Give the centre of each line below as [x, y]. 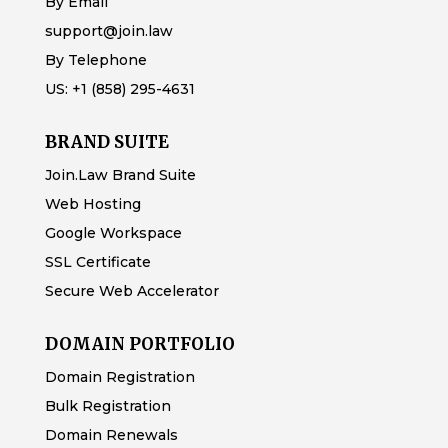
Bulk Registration [107, 405]
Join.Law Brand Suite [120, 174]
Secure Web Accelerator [131, 290]
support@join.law [108, 30]
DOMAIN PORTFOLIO [139, 343]
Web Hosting [92, 203]
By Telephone [95, 59]
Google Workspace [113, 232]
